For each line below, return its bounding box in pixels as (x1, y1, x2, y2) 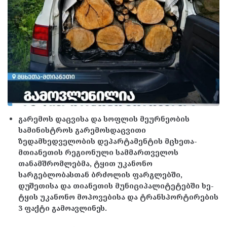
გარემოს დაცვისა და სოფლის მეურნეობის (18, 114, 190, 124)
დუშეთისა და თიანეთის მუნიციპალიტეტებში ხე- (18, 181, 214, 191)
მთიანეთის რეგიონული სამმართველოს (18, 147, 178, 158)
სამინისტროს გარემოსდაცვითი (18, 125, 146, 135)
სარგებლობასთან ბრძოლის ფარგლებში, (18, 170, 182, 180)
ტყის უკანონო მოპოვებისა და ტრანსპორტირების (18, 192, 218, 202)
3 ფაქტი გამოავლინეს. (18, 203, 107, 213)
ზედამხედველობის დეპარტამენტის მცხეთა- (18, 136, 197, 146)
